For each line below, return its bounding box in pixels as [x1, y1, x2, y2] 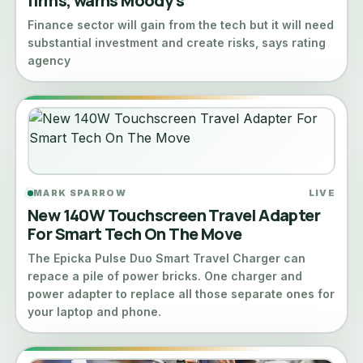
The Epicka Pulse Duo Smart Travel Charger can [28, 251, 305, 265]
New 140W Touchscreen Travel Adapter [28, 204, 320, 226]
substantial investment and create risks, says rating [28, 36, 326, 49]
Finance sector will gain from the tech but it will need [28, 18, 334, 32]
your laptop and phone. [28, 305, 161, 318]
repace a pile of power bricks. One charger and [28, 269, 302, 283]
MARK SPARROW [33, 187, 126, 199]
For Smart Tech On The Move [28, 223, 242, 245]
